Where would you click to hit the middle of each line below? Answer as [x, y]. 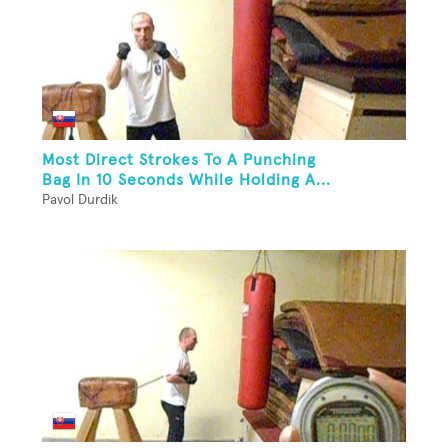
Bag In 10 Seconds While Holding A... [186, 179]
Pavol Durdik [80, 199]
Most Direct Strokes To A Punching [179, 159]
